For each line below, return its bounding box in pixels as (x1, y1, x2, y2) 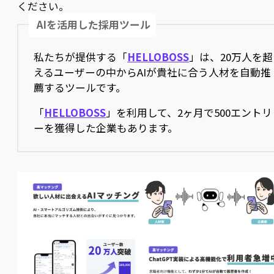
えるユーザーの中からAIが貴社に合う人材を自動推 (34, 64, 272, 80)
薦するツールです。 (34, 80, 127, 95)
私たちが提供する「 (34, 49, 128, 64)
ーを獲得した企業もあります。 (34, 120, 179, 135)
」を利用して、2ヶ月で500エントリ (106, 105, 273, 120)
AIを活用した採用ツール (37, 17, 151, 32)
